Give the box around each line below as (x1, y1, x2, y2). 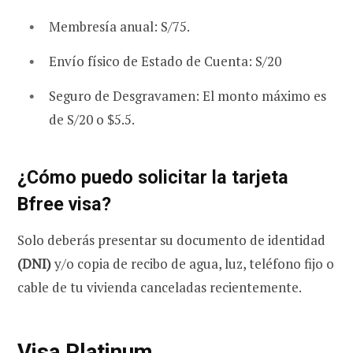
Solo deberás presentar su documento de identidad (17, 231, 325, 250)
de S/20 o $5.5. (49, 110, 135, 128)
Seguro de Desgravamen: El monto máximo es (49, 86, 326, 105)
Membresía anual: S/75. (49, 17, 190, 36)
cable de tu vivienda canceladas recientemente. (17, 278, 302, 297)
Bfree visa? (17, 192, 111, 215)
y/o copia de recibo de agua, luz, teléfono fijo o (51, 255, 334, 273)
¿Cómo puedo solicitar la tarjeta (17, 165, 288, 188)
